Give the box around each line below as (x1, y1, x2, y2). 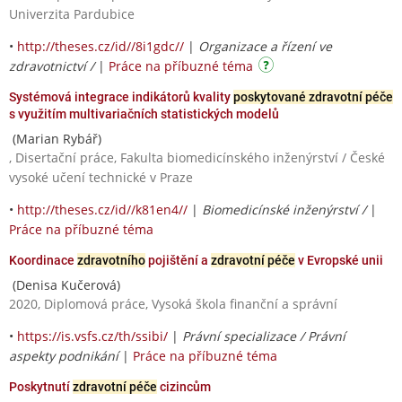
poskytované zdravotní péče (233, 89, 393, 104)
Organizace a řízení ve (198, 37, 332, 55)
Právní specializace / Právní (182, 327, 345, 345)
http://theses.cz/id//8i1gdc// (17, 37, 184, 55)
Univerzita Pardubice (9, 4, 135, 22)
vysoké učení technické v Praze (9, 168, 193, 186)
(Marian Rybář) (9, 129, 101, 147)
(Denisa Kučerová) (9, 275, 120, 293)
